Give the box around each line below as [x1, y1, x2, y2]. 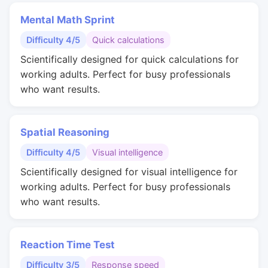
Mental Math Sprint [20, 14, 115, 26]
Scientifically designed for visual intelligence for [20, 166, 237, 178]
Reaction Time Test [20, 239, 115, 251]
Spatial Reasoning [20, 126, 109, 138]
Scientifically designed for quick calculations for [20, 53, 239, 65]
